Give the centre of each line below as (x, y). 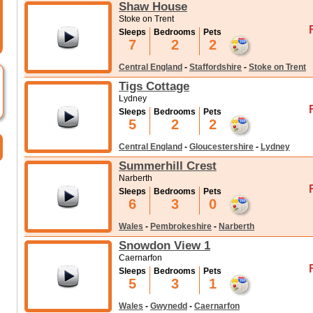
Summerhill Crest (168, 166)
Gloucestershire (221, 147)
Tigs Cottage (154, 86)
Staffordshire (216, 67)
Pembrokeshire (181, 226)
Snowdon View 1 (165, 245)
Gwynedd (169, 306)
